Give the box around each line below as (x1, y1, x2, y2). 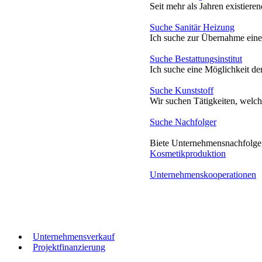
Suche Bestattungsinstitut (150, 53, 242, 64)
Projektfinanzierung (33, 242, 105, 252)
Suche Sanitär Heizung (150, 22, 235, 32)
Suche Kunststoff (150, 85, 213, 95)
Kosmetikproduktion (150, 148, 226, 158)
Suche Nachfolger (150, 116, 216, 127)
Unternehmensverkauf (33, 231, 115, 242)
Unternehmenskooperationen (150, 169, 256, 180)
